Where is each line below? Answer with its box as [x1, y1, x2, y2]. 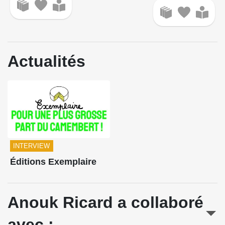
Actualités [8, 52, 85, 70]
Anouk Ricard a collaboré [8, 193, 203, 212]
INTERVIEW [13, 142, 50, 150]
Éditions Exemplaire [10, 156, 96, 167]
